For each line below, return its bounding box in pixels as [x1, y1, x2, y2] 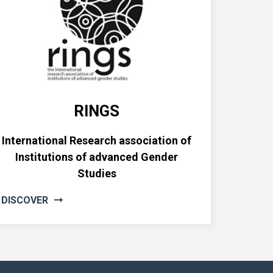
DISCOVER [1, 194, 48, 207]
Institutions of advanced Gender [15, 151, 178, 163]
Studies [77, 167, 116, 180]
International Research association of [2, 134, 191, 147]
